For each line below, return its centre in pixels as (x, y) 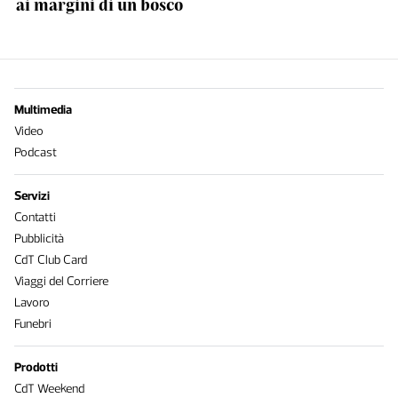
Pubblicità (39, 239)
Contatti (35, 217)
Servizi (32, 196)
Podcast (36, 152)
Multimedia (43, 110)
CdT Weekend (49, 389)
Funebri (33, 324)
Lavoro (32, 302)
